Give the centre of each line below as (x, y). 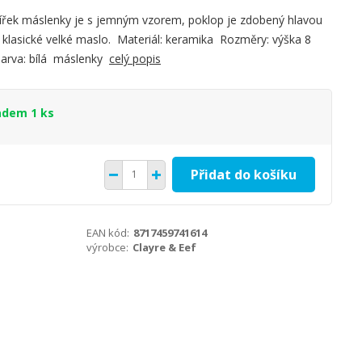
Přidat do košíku (243, 175)
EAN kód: (108, 233)
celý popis (135, 59)
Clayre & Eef (165, 247)
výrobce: (108, 247)
